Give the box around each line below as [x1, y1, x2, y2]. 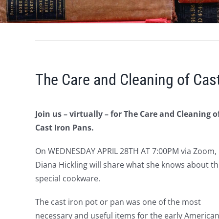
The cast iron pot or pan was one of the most [35, 197, 201, 208]
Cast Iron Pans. [35, 122, 94, 133]
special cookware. [35, 173, 100, 184]
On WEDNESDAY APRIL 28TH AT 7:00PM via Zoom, [35, 146, 217, 157]
